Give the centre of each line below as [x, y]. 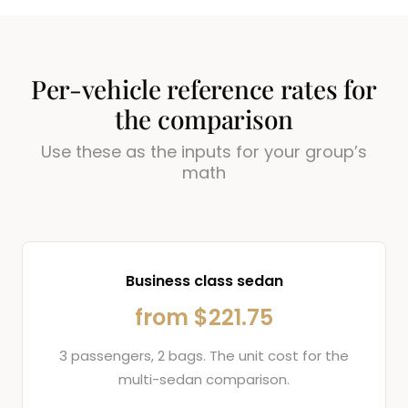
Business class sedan [204, 280]
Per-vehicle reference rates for [204, 88]
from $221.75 [204, 317]
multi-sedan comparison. [204, 379]
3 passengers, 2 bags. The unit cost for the [204, 355]
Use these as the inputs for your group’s [204, 151]
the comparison [204, 118]
